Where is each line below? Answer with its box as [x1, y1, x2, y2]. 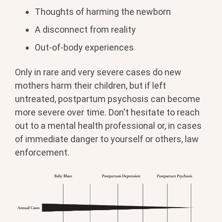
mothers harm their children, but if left [15, 80, 166, 91]
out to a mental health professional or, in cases [15, 120, 202, 131]
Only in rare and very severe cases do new [15, 66, 181, 77]
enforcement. [15, 147, 69, 158]
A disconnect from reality [35, 24, 136, 35]
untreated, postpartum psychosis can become [15, 93, 200, 104]
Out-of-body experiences [35, 42, 134, 53]
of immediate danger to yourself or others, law [15, 133, 199, 144]
